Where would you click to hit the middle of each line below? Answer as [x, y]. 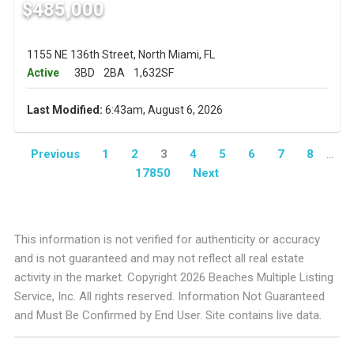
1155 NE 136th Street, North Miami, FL [121, 55]
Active [43, 73]
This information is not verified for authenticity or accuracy [167, 240]
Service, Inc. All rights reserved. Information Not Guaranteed [169, 297]
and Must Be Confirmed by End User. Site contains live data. [168, 316]
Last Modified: [64, 110]
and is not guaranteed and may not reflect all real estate [159, 259]
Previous [55, 154]
